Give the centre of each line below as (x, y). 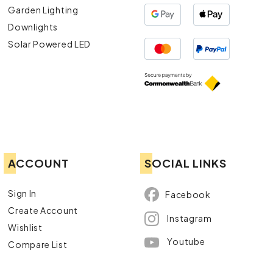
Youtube (186, 241)
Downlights (33, 27)
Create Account (43, 211)
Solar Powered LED (50, 44)
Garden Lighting (43, 10)
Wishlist (25, 228)
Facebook (188, 194)
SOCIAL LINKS (186, 163)
